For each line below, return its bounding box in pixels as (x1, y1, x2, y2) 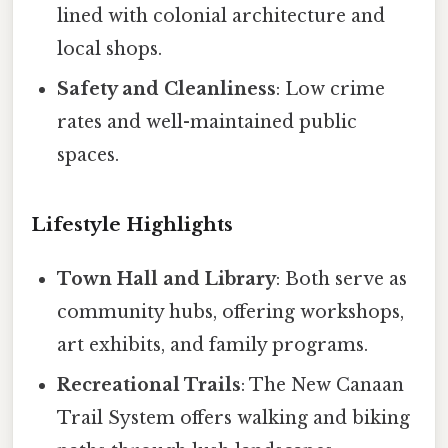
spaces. (57, 143, 120, 166)
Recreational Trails (57, 374, 242, 397)
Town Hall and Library (57, 268, 277, 291)
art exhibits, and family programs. (57, 334, 369, 357)
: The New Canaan (241, 374, 405, 397)
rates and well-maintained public (57, 110, 358, 133)
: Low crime (276, 77, 386, 100)
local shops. (57, 37, 163, 60)
